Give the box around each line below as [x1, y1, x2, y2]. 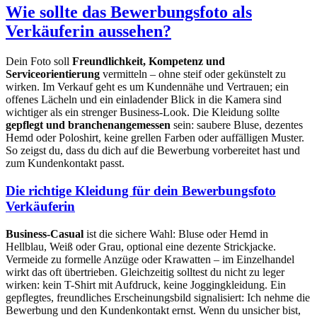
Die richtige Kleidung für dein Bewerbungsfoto [6, 183, 276, 199]
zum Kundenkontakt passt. [6, 157, 125, 170]
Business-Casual [6, 227, 83, 240]
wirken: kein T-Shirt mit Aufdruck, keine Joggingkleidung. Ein [6, 278, 286, 291]
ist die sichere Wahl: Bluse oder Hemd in [83, 227, 268, 240]
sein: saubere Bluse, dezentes [171, 119, 303, 132]
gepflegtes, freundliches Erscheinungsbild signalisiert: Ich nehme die [6, 291, 310, 304]
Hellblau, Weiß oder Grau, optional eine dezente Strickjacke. [6, 240, 276, 253]
